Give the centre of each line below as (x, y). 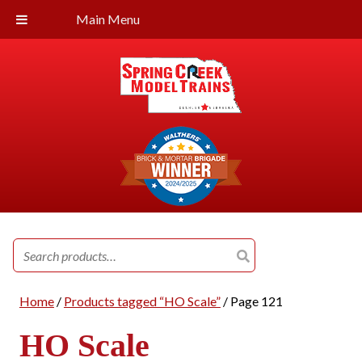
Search (32, 248)
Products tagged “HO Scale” (142, 301)
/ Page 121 (251, 301)
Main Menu (108, 19)
